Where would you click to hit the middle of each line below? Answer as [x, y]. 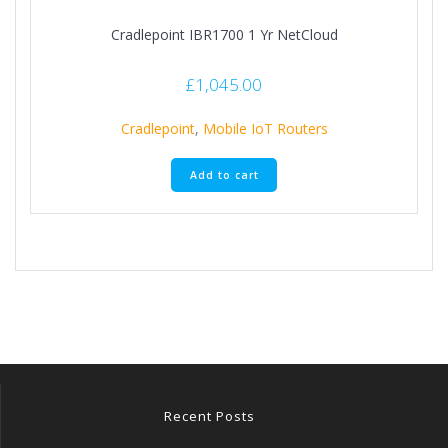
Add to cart [224, 174]
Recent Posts [209, 416]
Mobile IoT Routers [265, 129]
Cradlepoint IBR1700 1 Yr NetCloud [224, 35]
